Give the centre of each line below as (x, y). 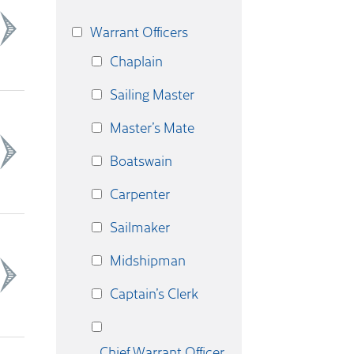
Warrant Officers (139, 32)
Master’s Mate (152, 127)
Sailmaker (140, 227)
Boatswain (141, 160)
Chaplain (136, 61)
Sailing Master (152, 94)
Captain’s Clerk (154, 293)
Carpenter (140, 194)
